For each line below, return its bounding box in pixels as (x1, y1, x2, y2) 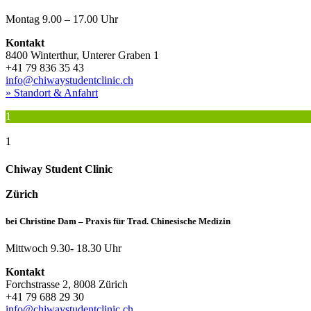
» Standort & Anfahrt (6, 87, 98, 99)
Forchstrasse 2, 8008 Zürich (6, 278, 128, 290)
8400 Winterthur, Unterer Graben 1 (6, 49, 159, 62)
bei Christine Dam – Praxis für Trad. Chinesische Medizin (6, 215, 230, 226)
